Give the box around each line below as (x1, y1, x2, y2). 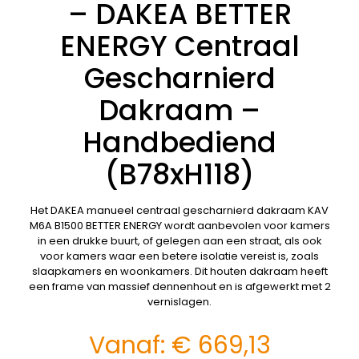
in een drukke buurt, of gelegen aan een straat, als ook (37, 233, 322, 249)
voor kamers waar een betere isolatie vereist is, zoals (40, 248, 319, 264)
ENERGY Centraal (59, 26, 300, 67)
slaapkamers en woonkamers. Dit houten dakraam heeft (31, 264, 328, 280)
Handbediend (83, 123, 276, 163)
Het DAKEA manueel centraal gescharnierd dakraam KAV (30, 203, 329, 219)
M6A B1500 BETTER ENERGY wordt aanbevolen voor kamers (29, 218, 330, 234)
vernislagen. (147, 294, 212, 310)
